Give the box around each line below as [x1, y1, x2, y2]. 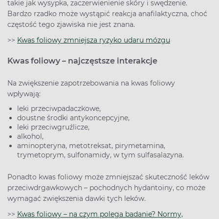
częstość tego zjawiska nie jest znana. [7, 20, 137, 29]
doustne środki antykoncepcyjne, [17, 113, 133, 122]
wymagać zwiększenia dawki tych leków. [7, 194, 148, 203]
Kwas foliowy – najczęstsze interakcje [7, 56, 159, 66]
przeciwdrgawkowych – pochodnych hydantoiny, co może [7, 183, 205, 192]
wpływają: [7, 89, 43, 98]
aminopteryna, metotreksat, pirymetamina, [17, 141, 165, 150]
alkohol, [17, 132, 47, 141]
